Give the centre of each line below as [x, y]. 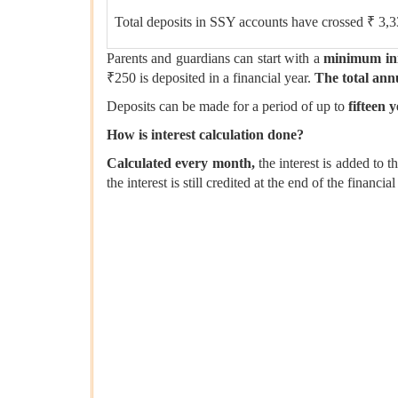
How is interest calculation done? [205, 135]
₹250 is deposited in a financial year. [211, 78]
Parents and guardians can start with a [215, 59]
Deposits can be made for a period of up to [227, 107]
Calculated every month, [183, 163]
